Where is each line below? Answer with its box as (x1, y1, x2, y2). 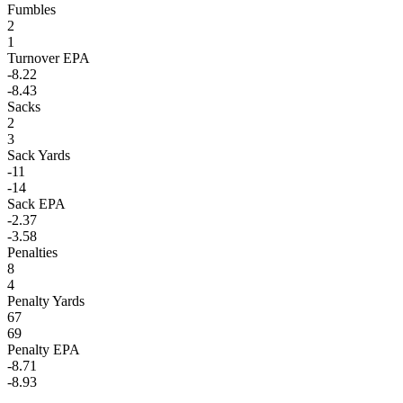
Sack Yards (7, 147, 70, 163)
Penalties (7, 244, 58, 260)
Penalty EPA (7, 341, 80, 357)
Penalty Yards (7, 292, 85, 309)
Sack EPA (7, 195, 66, 211)
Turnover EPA (7, 49, 90, 66)
